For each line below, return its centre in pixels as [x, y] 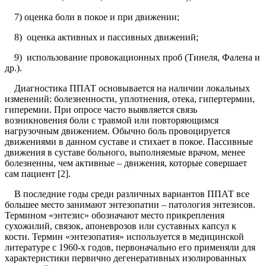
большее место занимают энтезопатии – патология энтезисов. [130, 205]
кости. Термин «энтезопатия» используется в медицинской [124, 237]
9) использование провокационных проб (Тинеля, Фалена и [132, 58]
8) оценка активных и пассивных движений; [102, 37]
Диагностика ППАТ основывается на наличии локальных [127, 88]
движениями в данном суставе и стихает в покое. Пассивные [129, 142]
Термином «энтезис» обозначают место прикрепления [115, 216]
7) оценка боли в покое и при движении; [92, 17]
